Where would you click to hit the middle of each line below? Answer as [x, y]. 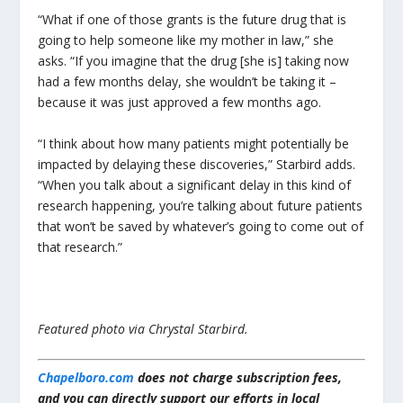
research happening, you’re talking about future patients [201, 205]
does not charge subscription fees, [238, 378]
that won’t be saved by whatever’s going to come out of [201, 226]
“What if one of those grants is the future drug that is [193, 20]
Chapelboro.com [86, 378]
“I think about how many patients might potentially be [194, 143]
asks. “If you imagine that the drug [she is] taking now [194, 61]
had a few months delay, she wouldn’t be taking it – [188, 82]
